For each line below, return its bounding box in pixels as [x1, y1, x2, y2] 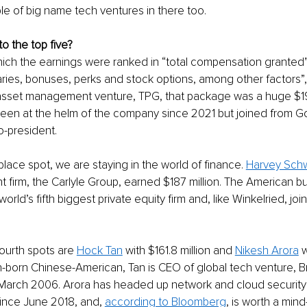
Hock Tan [76, 243, 123, 258]
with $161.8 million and [122, 243, 235, 258]
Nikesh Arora [234, 243, 299, 258]
